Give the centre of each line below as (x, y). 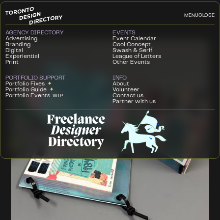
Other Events (131, 62)
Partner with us (134, 101)
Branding (18, 44)
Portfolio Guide (26, 89)
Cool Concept (132, 44)
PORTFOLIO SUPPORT (36, 78)
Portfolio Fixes (25, 83)
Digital (14, 50)
